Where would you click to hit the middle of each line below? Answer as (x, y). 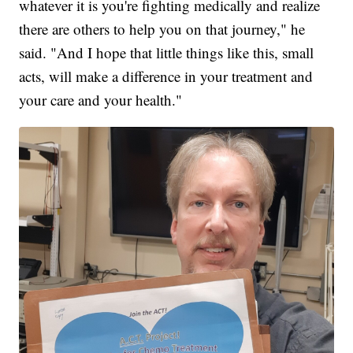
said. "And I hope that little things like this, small (167, 53)
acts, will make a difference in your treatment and (166, 76)
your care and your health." (101, 100)
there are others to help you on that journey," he (162, 29)
